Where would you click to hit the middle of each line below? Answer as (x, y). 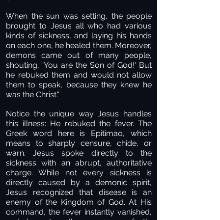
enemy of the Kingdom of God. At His (79, 202)
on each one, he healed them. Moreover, (79, 45)
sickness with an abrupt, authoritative (79, 163)
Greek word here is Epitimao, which (79, 133)
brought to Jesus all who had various (79, 26)
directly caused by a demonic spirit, (79, 182)
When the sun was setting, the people (79, 16)
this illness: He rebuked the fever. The (79, 124)
